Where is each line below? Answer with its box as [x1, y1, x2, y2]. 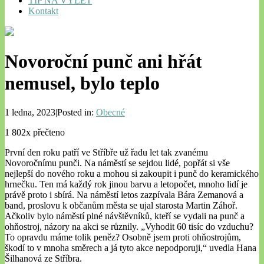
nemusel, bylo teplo [5, 72, 160, 94]
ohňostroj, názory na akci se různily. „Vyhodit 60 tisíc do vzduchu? [5, 221, 253, 232]
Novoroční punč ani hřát [5, 51, 202, 72]
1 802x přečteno [5, 127, 65, 137]
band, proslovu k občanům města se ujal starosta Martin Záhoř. [5, 200, 237, 210]
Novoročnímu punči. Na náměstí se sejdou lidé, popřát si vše [5, 157, 230, 168]
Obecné [96, 107, 125, 117]
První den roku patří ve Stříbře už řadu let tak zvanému [5, 147, 208, 157]
